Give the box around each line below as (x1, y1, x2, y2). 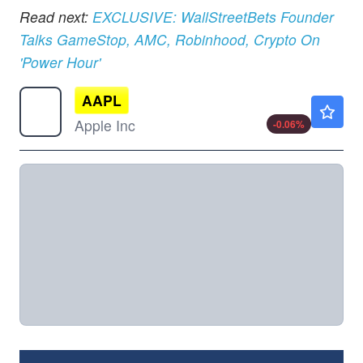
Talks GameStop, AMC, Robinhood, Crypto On (19, 29, 320, 50)
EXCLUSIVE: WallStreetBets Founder (92, 6, 334, 28)
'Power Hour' (19, 52, 100, 73)
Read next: (19, 6, 88, 28)
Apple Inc (75, 115, 135, 136)
